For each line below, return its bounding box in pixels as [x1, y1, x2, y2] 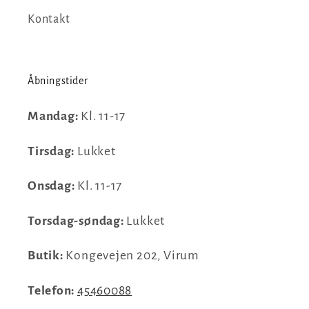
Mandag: [28, 109, 79, 123]
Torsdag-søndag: [28, 213, 124, 228]
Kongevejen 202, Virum [66, 248, 199, 263]
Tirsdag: [28, 143, 75, 158]
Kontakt [28, 12, 70, 26]
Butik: [28, 248, 66, 263]
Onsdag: [28, 179, 75, 193]
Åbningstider [28, 75, 88, 87]
